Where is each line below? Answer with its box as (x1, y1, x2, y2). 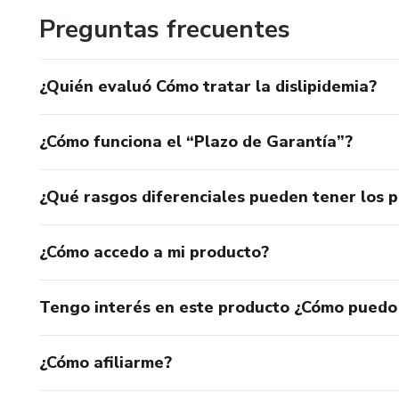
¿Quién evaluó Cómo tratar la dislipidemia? (39, 75, 377, 97)
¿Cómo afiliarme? (39, 351, 172, 373)
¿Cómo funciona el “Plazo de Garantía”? (39, 130, 353, 152)
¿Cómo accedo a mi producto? (39, 240, 269, 263)
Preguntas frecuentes (39, 12, 290, 46)
